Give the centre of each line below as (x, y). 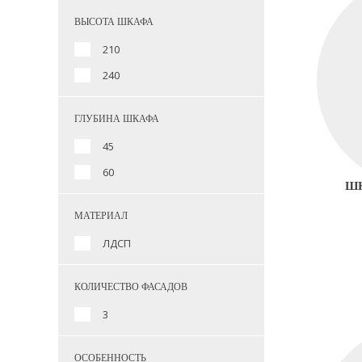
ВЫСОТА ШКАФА (114, 22)
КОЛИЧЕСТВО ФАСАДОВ (131, 287)
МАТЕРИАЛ (101, 216)
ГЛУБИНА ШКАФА (117, 119)
